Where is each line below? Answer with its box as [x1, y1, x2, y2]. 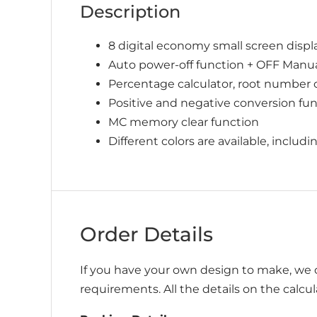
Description [80, 1, 180, 22]
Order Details [80, 222, 213, 246]
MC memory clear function [108, 115, 259, 129]
